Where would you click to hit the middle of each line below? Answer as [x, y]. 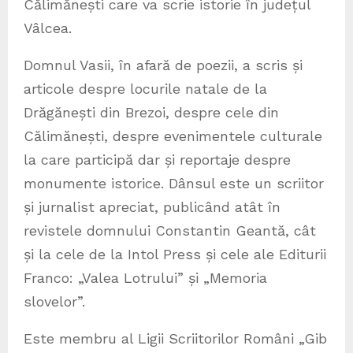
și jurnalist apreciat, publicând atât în [152, 207]
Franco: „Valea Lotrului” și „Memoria [145, 278]
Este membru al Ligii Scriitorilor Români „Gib [175, 339]
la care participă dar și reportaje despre [157, 160]
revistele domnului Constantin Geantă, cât [170, 231]
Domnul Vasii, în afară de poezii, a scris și [163, 65]
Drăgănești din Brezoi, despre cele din [151, 113]
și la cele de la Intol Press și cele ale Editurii [175, 255]
